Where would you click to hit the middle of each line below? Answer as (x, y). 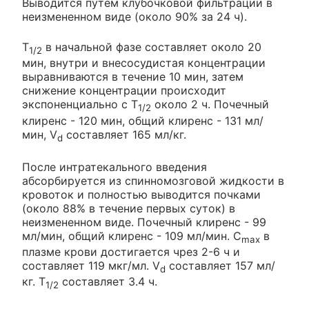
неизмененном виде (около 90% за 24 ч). (134, 17)
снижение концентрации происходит (124, 91)
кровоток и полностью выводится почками (141, 194)
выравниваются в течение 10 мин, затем (133, 77)
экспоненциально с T (80, 104)
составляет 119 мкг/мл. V (91, 265)
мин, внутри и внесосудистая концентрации (144, 63)
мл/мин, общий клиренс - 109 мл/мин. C (132, 236)
